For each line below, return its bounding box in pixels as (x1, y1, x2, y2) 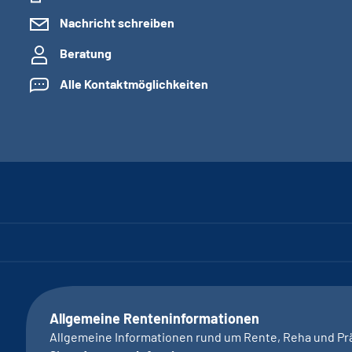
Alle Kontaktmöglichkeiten (60, 76, 208, 91)
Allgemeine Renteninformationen (49, 310, 259, 327)
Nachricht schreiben (60, 15, 174, 30)
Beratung (60, 46, 112, 60)
